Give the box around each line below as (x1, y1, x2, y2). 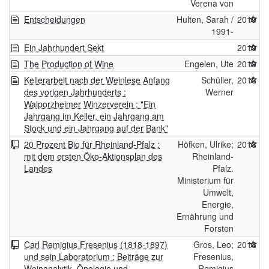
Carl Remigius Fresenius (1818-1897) (24, 238, 168, 251)
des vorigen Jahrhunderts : (24, 86, 126, 98)
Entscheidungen (24, 13, 85, 26)
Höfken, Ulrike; (178, 138, 234, 151)
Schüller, (201, 74, 234, 86)
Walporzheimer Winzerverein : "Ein (24, 98, 156, 110)
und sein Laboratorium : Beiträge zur (24, 250, 163, 263)
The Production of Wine (24, 58, 113, 70)
